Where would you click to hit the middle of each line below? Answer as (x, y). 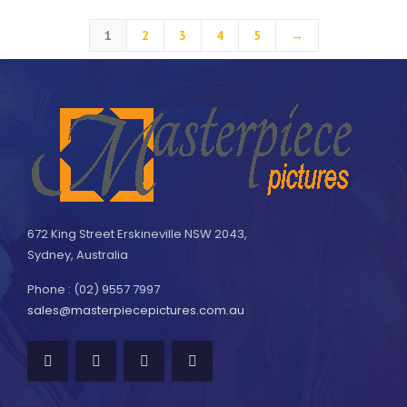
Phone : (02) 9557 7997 (94, 289)
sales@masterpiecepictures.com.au (136, 310)
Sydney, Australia (78, 255)
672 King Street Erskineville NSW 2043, (137, 234)
